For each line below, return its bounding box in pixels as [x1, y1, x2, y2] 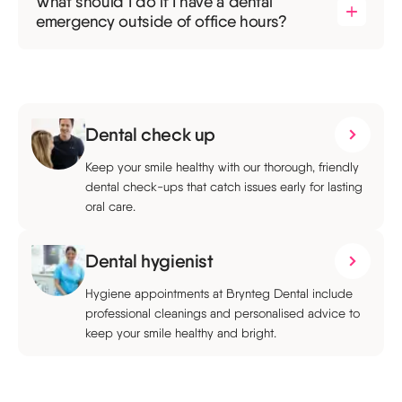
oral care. [85, 199, 135, 214]
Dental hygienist [85, 249, 214, 272]
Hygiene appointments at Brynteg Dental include [85, 286, 353, 301]
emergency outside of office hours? [36, 12, 287, 31]
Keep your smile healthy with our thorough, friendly [85, 160, 359, 174]
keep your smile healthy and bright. [85, 326, 276, 340]
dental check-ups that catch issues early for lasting [85, 179, 363, 194]
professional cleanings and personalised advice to [85, 306, 360, 320]
